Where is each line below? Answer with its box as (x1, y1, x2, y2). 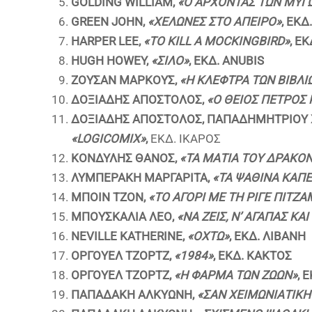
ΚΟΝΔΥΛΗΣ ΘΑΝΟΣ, (71, 151, 180, 165)
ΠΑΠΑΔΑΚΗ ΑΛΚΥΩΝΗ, (71, 288, 197, 302)
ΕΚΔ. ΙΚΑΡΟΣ (150, 132, 221, 146)
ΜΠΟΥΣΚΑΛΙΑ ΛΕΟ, (71, 210, 177, 224)
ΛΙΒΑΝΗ (263, 229, 306, 243)
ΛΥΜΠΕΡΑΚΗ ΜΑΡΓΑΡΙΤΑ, (71, 171, 212, 185)
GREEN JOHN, (71, 15, 148, 29)
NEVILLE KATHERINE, (71, 229, 187, 243)
